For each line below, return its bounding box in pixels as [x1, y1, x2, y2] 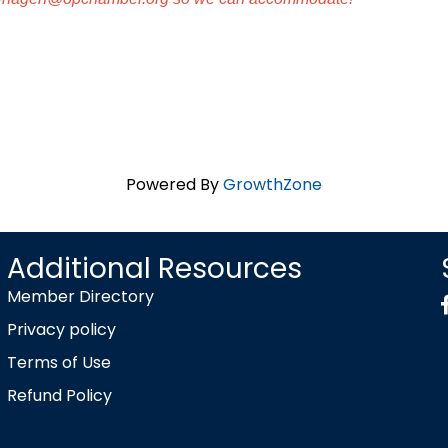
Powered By [126, 172, 223, 196]
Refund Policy [6, 383, 112, 407]
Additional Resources [6, 248, 302, 288]
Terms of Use [6, 350, 111, 374]
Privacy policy [6, 317, 116, 341]
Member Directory [6, 284, 154, 308]
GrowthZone [223, 172, 322, 196]
